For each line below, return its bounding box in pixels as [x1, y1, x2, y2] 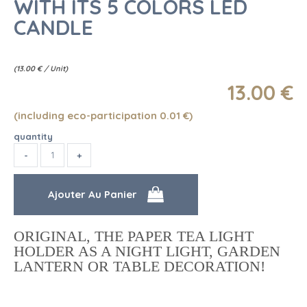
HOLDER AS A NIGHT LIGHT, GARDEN [14, 242, 280, 260]
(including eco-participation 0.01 [14, 108, 183, 122]
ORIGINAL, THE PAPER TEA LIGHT [14, 227, 254, 245]
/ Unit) [44, 63, 68, 73]
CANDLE [14, 14, 93, 41]
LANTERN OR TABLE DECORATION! [14, 257, 265, 275]
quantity [14, 130, 53, 142]
